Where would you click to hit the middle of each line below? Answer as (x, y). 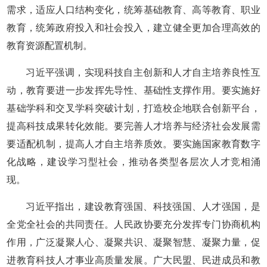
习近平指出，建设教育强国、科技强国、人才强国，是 (143, 207)
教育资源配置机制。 (50, 46)
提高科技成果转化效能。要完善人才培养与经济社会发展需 (133, 126)
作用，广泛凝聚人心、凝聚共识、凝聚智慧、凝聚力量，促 (133, 242)
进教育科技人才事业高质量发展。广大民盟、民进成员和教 (133, 260)
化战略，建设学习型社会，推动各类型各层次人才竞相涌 (133, 162)
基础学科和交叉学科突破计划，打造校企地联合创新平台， (133, 108)
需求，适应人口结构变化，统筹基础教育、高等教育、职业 (133, 10)
